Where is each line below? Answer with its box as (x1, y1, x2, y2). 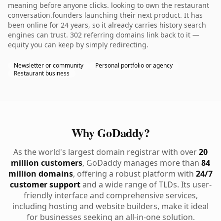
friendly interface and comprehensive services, (23, 190, 198, 201)
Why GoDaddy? (71, 124, 150, 141)
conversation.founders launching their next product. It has (8, 10, 203, 20)
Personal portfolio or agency (95, 61, 173, 70)
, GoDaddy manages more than (82, 157, 201, 168)
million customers (11, 157, 82, 168)
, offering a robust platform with (73, 168, 196, 179)
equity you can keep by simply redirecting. (8, 40, 148, 49)
